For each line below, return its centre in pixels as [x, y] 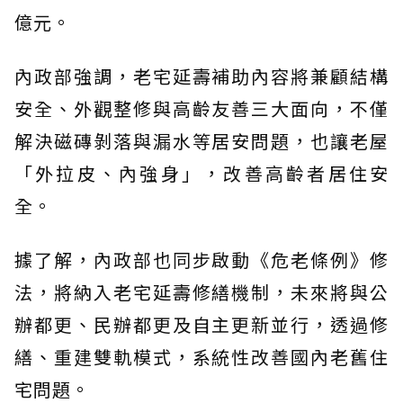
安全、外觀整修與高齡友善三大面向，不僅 [201, 108]
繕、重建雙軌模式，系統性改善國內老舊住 [201, 357]
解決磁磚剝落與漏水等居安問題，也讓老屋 [201, 141]
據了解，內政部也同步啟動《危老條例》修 [201, 260]
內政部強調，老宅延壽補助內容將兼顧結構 [201, 76]
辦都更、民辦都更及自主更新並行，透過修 [201, 324]
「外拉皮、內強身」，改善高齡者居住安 [201, 173]
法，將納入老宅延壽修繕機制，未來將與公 [201, 292]
